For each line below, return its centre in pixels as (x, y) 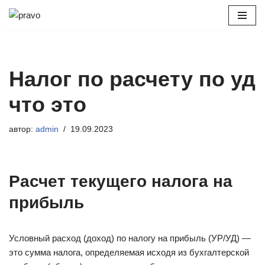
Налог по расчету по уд (132, 79)
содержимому (37, 60)
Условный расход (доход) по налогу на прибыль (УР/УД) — (130, 238)
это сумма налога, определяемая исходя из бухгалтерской (129, 252)
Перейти (26, 32)
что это (48, 104)
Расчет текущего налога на (121, 181)
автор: (22, 129)
